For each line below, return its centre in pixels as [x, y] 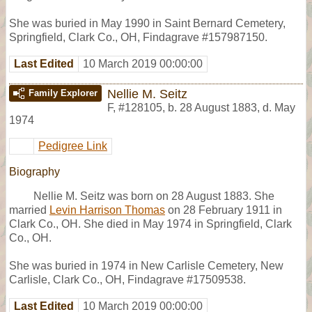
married [29, 210]
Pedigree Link [73, 146]
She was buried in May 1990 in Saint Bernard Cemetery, [147, 23]
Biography [34, 171]
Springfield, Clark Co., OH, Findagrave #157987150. [138, 37]
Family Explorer [63, 93]
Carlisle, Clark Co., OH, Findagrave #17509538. [127, 279]
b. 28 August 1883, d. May [232, 107]
